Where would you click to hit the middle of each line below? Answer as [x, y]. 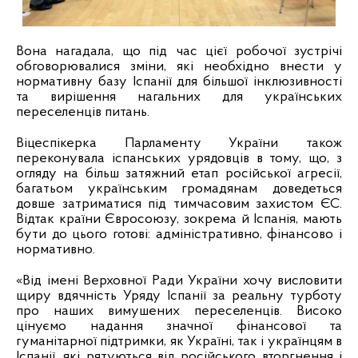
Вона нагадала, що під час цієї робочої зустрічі [179, 52]
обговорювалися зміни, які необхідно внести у [179, 67]
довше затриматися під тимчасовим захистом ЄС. [179, 205]
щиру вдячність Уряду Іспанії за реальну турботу [179, 296]
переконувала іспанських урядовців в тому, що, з [179, 159]
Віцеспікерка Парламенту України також [179, 144]
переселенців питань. [83, 113]
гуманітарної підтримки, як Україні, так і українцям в [179, 342]
